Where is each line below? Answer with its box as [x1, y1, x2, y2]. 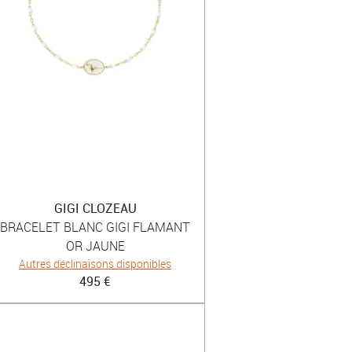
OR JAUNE [65, 236, 125, 255]
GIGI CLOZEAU [53, 199, 137, 217]
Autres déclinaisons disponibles [19, 255, 172, 271]
